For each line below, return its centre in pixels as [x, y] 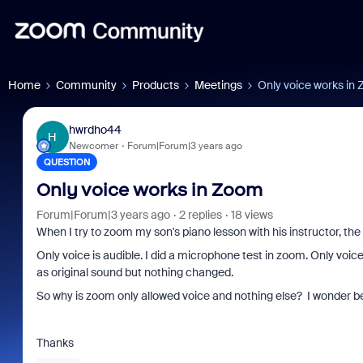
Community [86, 85]
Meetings [218, 85]
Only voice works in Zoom [149, 190]
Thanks [55, 343]
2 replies [200, 215]
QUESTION [66, 162]
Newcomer [93, 145]
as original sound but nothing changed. [135, 272]
